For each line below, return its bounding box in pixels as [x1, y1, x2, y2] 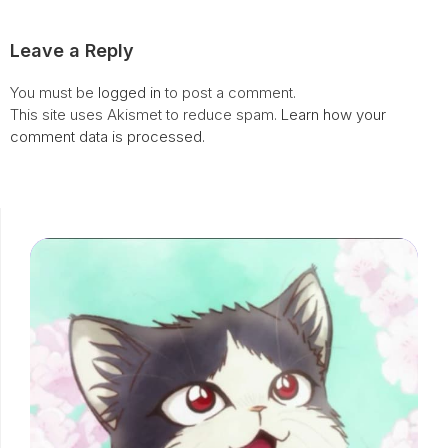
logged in [98, 82, 161, 102]
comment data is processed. [10, 126, 205, 146]
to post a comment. [161, 82, 296, 102]
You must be [10, 82, 98, 102]
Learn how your [281, 104, 386, 124]
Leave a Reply [10, 39, 134, 61]
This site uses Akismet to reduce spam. [10, 104, 281, 124]
